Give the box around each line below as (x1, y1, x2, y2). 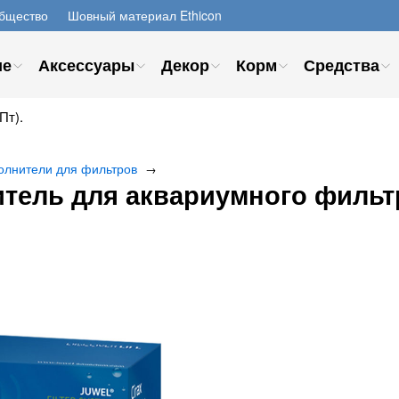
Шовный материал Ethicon (68, 6, 222, 24)
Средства (304, 53, 379, 77)
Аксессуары (38, 53, 134, 77)
